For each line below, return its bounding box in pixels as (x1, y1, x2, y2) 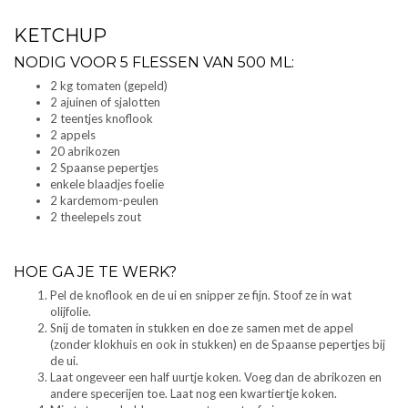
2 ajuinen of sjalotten (50, 95, 160, 110)
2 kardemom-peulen (50, 193, 158, 209)
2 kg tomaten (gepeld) (50, 78, 168, 94)
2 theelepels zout (50, 209, 141, 225)
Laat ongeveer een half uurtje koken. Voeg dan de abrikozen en (50, 370, 382, 385)
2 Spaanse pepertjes (50, 160, 158, 176)
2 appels (50, 127, 96, 143)
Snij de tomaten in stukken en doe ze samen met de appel (50, 321, 353, 336)
